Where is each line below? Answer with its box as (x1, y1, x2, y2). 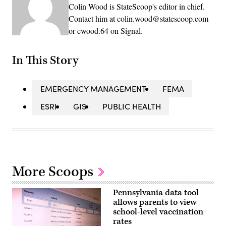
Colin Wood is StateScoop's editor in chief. (69, 1, 205, 12)
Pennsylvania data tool (113, 187, 199, 198)
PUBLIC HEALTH (102, 100, 161, 111)
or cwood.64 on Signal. (69, 25, 143, 36)
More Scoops (12, 162, 96, 181)
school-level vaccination (113, 206, 203, 217)
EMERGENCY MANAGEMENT (40, 83, 146, 94)
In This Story (12, 52, 78, 68)
